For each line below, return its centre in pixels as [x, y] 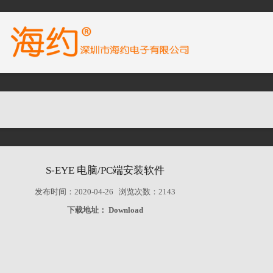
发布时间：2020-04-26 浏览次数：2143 [105, 192]
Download [126, 210]
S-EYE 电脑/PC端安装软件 [105, 170]
